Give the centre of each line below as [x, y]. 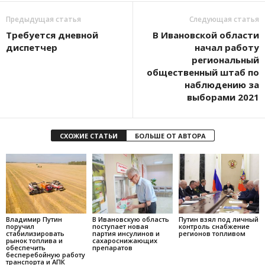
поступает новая [120, 227]
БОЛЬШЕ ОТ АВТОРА [170, 135]
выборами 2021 [223, 97]
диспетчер [32, 47]
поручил [20, 227]
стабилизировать [35, 234]
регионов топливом [212, 234]
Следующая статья [224, 19]
